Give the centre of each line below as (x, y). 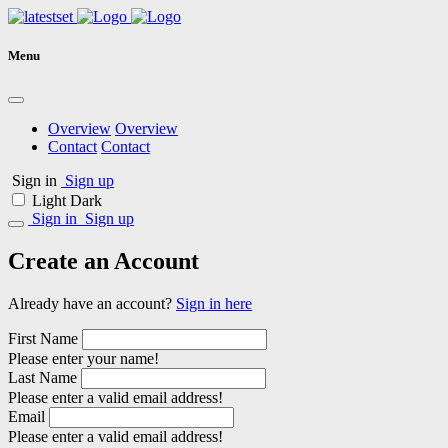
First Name (43, 339)
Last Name (42, 378)
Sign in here (214, 304)
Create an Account (103, 261)
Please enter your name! (83, 359)
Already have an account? (92, 304)
